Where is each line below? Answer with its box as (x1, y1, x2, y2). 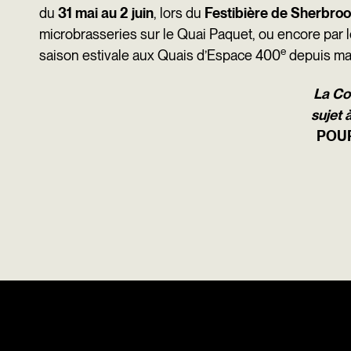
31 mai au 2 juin (58, 5, 154, 21)
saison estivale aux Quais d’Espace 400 (39, 47, 280, 63)
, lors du (154, 5, 201, 21)
